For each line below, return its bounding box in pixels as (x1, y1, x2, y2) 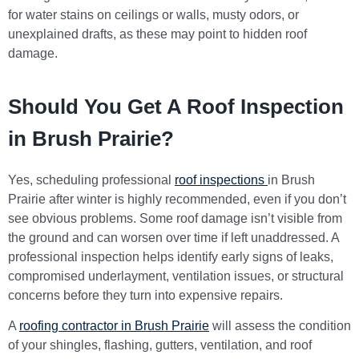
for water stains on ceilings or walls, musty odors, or (8, 7, 299, 22)
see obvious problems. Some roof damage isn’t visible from (8, 211, 342, 225)
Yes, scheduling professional (8, 172, 175, 187)
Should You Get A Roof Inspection (8, 94, 344, 119)
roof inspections (175, 172, 268, 187)
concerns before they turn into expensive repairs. (8, 288, 283, 302)
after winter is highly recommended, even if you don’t (46, 192, 346, 206)
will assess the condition (209, 319, 351, 333)
